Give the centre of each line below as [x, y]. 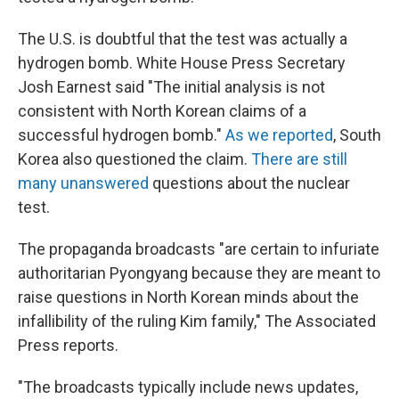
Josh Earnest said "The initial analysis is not [171, 87]
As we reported [279, 135]
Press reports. [68, 346]
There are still [299, 159]
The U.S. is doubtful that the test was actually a [183, 39]
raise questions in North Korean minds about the [188, 297]
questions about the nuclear [249, 183]
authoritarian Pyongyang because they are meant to [199, 273]
